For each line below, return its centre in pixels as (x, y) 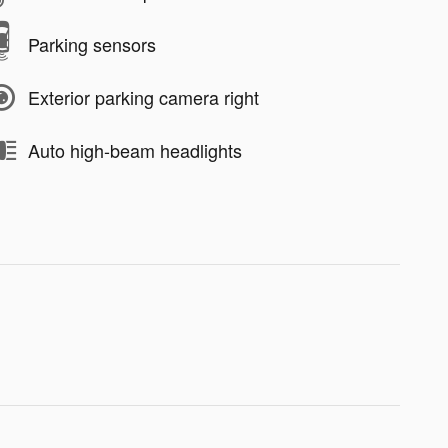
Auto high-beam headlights (135, 150)
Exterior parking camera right (143, 97)
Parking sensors (92, 44)
